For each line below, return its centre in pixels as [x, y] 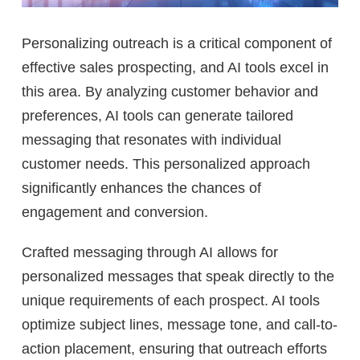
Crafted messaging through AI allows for [150, 253]
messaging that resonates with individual [151, 140]
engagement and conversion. [115, 213]
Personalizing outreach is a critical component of [177, 44]
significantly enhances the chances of [141, 188]
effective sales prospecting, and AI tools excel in [175, 68]
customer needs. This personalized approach [166, 164]
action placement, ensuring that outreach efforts [174, 349]
